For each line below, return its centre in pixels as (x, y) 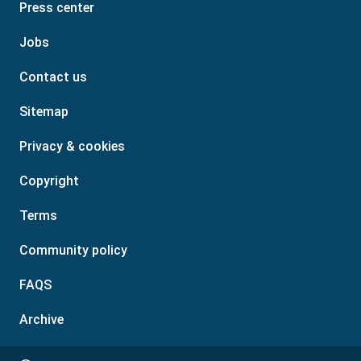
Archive (41, 320)
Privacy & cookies (72, 147)
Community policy (73, 251)
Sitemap (44, 112)
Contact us (53, 77)
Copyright (49, 181)
